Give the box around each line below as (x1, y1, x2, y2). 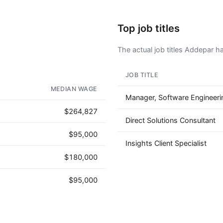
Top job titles (117, 22, 180, 34)
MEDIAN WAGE (50, 85, 98, 93)
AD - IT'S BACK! (53, 72, 98, 79)
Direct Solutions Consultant (125, 116, 216, 124)
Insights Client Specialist (125, 139, 207, 147)
